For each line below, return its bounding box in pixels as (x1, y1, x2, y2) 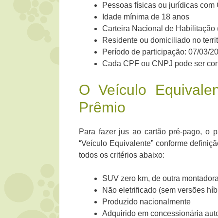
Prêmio (79, 99, 126, 116)
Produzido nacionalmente (102, 198, 191, 206)
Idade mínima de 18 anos (102, 13, 189, 21)
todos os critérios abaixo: (79, 151, 164, 160)
